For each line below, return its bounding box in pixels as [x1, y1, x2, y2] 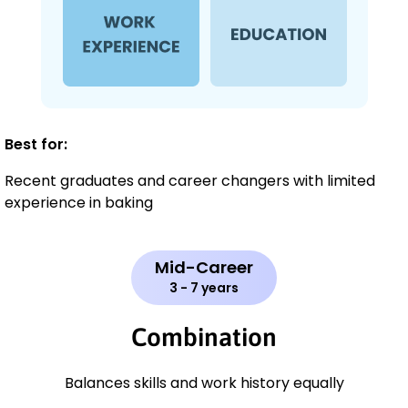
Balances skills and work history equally [64, 372, 344, 394]
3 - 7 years [169, 279, 239, 298]
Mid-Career [155, 256, 253, 280]
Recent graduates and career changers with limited [5, 170, 375, 192]
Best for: [5, 134, 67, 156]
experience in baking [5, 192, 153, 214]
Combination [131, 322, 277, 352]
